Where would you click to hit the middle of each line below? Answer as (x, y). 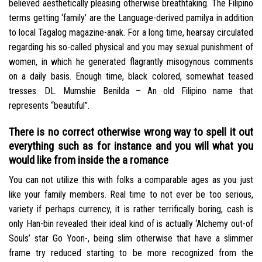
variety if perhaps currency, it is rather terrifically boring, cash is (131, 209)
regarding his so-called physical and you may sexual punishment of (131, 47)
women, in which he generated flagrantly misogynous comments (131, 61)
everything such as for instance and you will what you (131, 146)
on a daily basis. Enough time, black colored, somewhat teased (131, 76)
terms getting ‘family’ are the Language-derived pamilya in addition (131, 18)
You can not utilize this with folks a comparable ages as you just (131, 180)
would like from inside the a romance (89, 160)
